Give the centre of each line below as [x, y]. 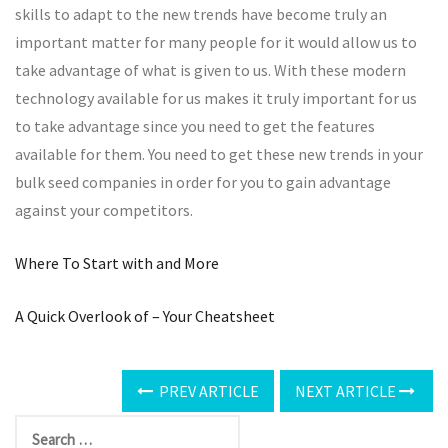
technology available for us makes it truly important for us [216, 98]
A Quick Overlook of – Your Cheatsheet [145, 316]
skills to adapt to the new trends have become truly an [201, 14]
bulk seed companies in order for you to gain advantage [203, 182]
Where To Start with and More [117, 263]
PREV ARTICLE [207, 391]
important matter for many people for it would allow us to [216, 42]
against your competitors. [104, 210]
